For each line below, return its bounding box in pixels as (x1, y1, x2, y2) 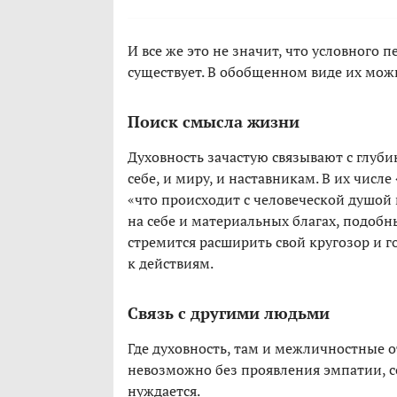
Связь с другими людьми (128, 302, 330, 324)
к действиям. (128, 253, 214, 274)
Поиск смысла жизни (128, 111, 300, 133)
